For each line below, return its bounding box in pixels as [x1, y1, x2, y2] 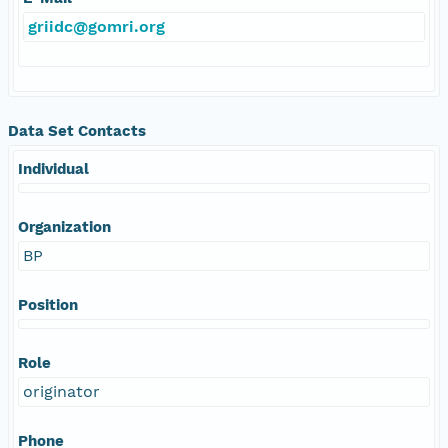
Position [18, 295, 78, 314]
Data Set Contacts [8, 121, 146, 140]
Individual [18, 159, 89, 178]
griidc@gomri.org [28, 16, 165, 36]
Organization [18, 217, 111, 236]
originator [23, 381, 100, 401]
